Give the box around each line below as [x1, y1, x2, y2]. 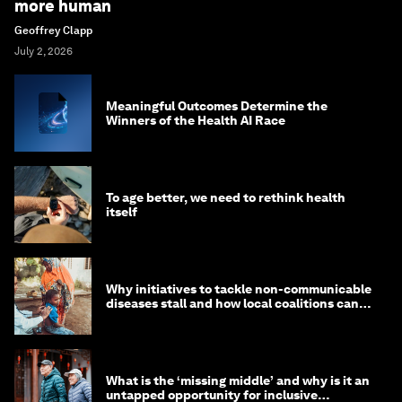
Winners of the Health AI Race [106, 113, 285, 128]
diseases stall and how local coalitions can [106, 296, 359, 311]
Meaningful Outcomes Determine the [106, 99, 328, 114]
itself [106, 205, 137, 220]
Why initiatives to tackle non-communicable [106, 282, 371, 297]
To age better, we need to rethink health [106, 190, 345, 205]
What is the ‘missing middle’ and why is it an [106, 373, 370, 389]
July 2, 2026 [14, 45, 73, 58]
